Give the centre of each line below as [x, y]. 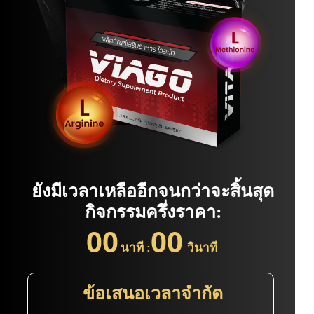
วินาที [203, 248]
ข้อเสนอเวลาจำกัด [153, 292]
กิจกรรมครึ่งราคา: [153, 212]
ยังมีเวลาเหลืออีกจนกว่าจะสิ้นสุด [153, 191]
